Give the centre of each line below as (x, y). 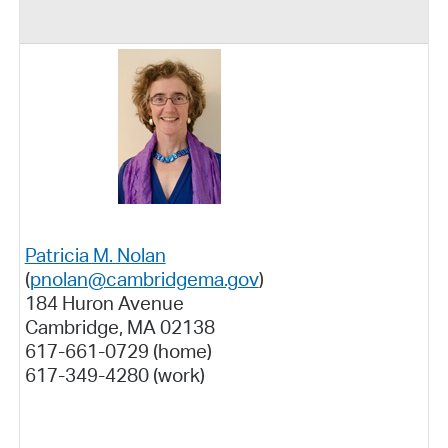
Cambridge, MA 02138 (119, 326)
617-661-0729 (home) (118, 350)
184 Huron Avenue (104, 302)
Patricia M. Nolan (95, 254)
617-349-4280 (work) (114, 374)
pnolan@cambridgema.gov (144, 278)
